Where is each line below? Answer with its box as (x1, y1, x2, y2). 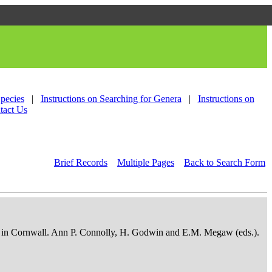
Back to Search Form (184, 157, 265, 168)
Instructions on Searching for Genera (40, 93, 182, 104)
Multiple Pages (117, 157, 174, 168)
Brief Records (54, 157, 107, 168)
